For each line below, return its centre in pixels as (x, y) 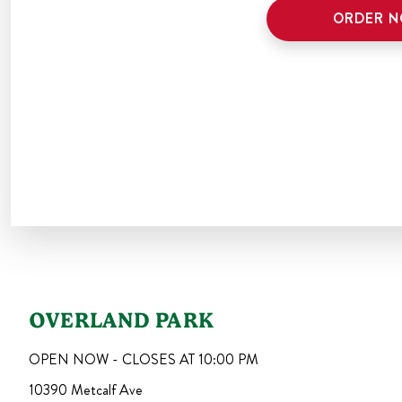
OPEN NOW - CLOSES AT (114, 359)
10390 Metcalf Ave (86, 389)
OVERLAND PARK (121, 320)
